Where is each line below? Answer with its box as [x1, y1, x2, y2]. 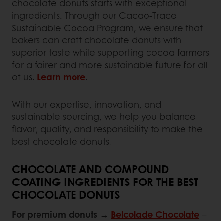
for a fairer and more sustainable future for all [12, 58, 208, 71]
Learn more [37, 70, 85, 83]
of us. [12, 70, 37, 83]
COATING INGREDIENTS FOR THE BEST [12, 173, 198, 189]
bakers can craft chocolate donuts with [12, 33, 181, 46]
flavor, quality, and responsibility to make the [12, 122, 203, 135]
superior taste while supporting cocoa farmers [12, 45, 209, 59]
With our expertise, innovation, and [12, 97, 161, 110]
